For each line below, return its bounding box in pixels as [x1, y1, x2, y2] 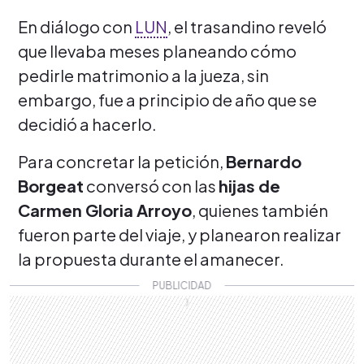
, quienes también [192, 199, 328, 220]
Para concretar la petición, [18, 150, 226, 171]
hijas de [219, 175, 280, 196]
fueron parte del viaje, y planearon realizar [18, 223, 341, 245]
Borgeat [18, 175, 84, 196]
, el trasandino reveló [167, 15, 327, 37]
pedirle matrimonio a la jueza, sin [18, 64, 269, 85]
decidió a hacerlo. [18, 113, 157, 134]
